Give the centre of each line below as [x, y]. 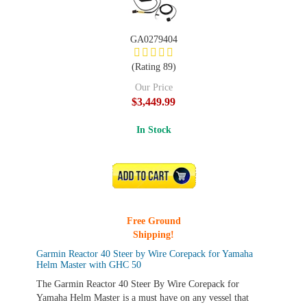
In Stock [153, 130]
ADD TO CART [156, 176]
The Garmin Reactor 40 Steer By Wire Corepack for [138, 284]
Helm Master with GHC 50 [89, 265]
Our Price [153, 87]
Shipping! [153, 235]
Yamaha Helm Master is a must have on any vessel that [143, 298]
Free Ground [153, 221]
